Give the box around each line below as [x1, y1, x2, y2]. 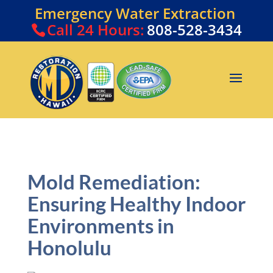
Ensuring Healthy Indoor [27, 191, 246, 216]
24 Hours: [76, 19, 144, 40]
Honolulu [27, 235, 112, 260]
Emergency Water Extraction [35, 3, 236, 23]
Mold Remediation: [27, 169, 200, 194]
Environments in [27, 213, 174, 238]
